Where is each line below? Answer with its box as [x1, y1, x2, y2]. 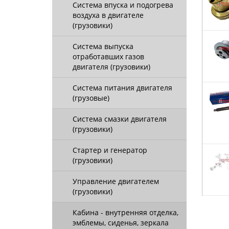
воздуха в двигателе [73, 10, 144, 20]
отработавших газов [73, 52, 144, 61]
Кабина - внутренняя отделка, [73, 208, 178, 217]
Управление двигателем [73, 176, 159, 186]
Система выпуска [73, 41, 133, 51]
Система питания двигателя [73, 83, 172, 93]
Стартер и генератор [73, 145, 147, 155]
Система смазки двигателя [73, 114, 167, 124]
